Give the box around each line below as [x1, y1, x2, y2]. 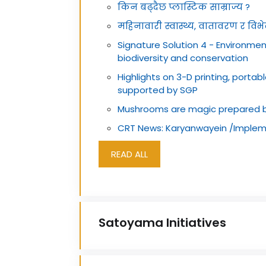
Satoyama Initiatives [99, 214, 226, 231]
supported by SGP [118, 84, 198, 96]
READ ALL [111, 148, 148, 160]
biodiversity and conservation [118, 52, 248, 64]
